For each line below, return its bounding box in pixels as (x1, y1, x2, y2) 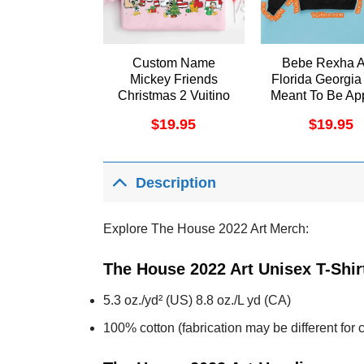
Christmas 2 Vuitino (117, 89, 230, 103)
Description (136, 174, 217, 191)
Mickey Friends (129, 72, 218, 87)
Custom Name (132, 56, 215, 71)
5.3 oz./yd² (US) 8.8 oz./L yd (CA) (103, 292, 291, 307)
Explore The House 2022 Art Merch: (103, 222, 309, 236)
